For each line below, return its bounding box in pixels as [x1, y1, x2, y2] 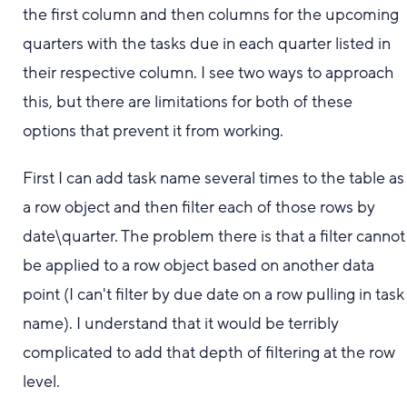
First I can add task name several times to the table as [23, 167, 405, 189]
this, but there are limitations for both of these [23, 91, 353, 113]
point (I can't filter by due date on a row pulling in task [23, 283, 405, 305]
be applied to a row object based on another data [23, 254, 375, 276]
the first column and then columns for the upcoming [23, 4, 400, 25]
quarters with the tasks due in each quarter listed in [23, 33, 392, 55]
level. [23, 371, 61, 392]
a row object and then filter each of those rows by [23, 196, 376, 218]
